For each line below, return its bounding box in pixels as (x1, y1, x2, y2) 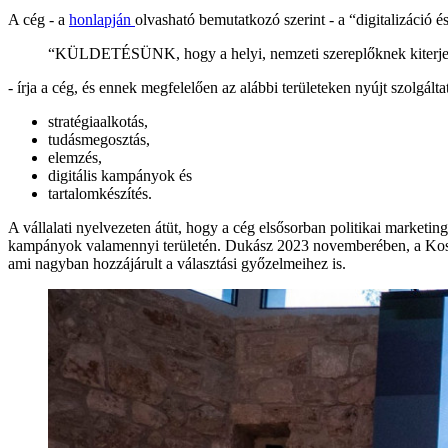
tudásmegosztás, (48, 130, 150, 148)
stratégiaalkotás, (48, 112, 148, 130)
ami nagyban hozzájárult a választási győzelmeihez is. (8, 254, 346, 272)
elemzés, (48, 148, 102, 166)
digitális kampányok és (48, 166, 192, 184)
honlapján (69, 10, 135, 28)
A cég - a (8, 10, 69, 28)
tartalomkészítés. (48, 184, 152, 202)
